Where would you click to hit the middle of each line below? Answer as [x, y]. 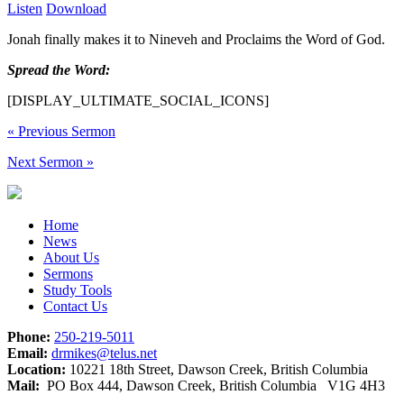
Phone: [29, 336]
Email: [28, 353]
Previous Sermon [65, 131]
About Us [71, 257]
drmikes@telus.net [104, 353]
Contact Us [75, 306]
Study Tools [78, 289]
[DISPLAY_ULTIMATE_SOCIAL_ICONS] [138, 100]
